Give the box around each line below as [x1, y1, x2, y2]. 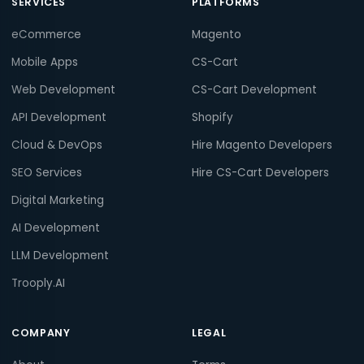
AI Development [11, 219, 100, 236]
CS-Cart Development [192, 81, 317, 97]
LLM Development [11, 247, 109, 263]
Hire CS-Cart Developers [192, 164, 329, 180]
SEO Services [11, 164, 82, 180]
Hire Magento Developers [192, 136, 332, 153]
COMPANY [11, 325, 71, 340]
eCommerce [11, 26, 81, 42]
